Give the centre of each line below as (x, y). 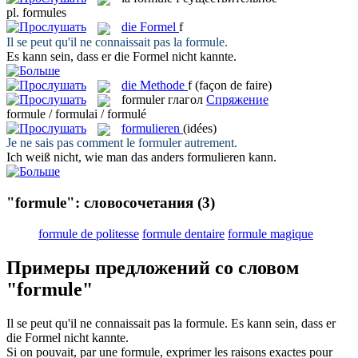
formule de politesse (89, 233)
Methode (162, 85)
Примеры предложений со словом (153, 267)
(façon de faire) (233, 85)
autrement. (209, 143)
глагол (185, 99)
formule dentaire (183, 233)
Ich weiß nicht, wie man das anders (97, 157)
